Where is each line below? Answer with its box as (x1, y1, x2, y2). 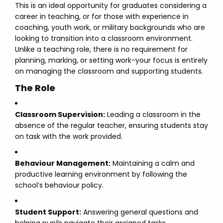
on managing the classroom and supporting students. (15, 66, 203, 76)
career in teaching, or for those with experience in (15, 11, 189, 21)
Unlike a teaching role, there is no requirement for (15, 44, 188, 54)
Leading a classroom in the (105, 110, 201, 119)
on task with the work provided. (15, 131, 122, 141)
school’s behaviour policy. (15, 180, 104, 190)
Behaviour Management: (15, 158, 111, 168)
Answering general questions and (81, 207, 198, 217)
